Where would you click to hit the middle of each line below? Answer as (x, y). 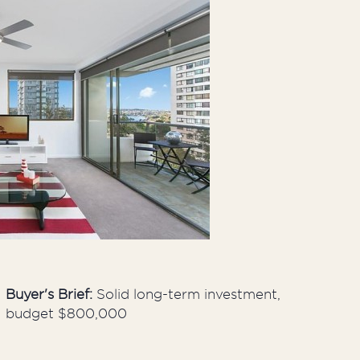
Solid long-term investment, (189, 294)
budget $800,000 (67, 313)
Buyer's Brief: (51, 294)
